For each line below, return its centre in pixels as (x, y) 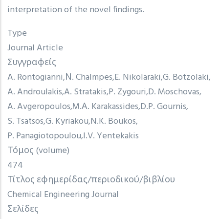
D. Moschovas (174, 92)
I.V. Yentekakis (111, 136)
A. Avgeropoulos (39, 107)
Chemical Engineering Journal (63, 195)
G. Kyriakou (67, 121)
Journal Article (35, 48)
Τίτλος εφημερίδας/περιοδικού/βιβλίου (91, 180)
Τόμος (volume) (38, 151)
